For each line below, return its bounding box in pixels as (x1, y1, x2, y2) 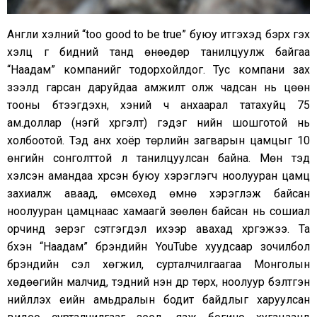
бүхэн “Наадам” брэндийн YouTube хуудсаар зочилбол (7, 240, 310, 254)
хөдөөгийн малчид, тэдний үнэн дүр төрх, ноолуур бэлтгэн (7, 275, 310, 289)
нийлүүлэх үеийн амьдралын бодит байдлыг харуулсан (7, 293, 310, 307)
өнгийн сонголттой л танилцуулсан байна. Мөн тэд (7, 151, 310, 166)
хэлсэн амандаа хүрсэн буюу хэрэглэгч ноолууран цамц (7, 169, 310, 183)
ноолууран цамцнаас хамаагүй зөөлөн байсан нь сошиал (7, 204, 310, 219)
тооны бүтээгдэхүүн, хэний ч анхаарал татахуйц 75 (7, 98, 310, 113)
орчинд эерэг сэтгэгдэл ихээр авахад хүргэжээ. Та (7, 222, 310, 236)
